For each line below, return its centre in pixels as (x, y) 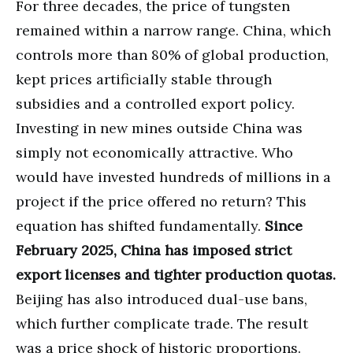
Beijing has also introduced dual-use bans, (162, 299)
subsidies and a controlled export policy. (155, 103)
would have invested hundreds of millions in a (173, 176)
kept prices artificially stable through (144, 79)
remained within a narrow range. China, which (173, 30)
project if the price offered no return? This (161, 201)
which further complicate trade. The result (162, 323)
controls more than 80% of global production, (172, 54)
